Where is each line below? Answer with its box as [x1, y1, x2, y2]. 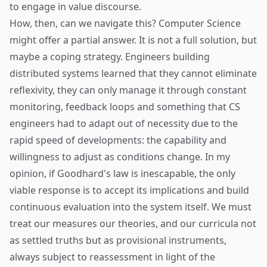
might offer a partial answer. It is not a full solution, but [10, 33, 257, 46]
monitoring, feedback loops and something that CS [10, 100, 240, 113]
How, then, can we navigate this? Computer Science [10, 17, 241, 30]
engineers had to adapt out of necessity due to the [10, 117, 238, 130]
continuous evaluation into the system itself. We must [10, 200, 252, 213]
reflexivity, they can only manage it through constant [10, 83, 247, 97]
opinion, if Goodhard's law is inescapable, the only [10, 167, 235, 180]
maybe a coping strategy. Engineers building [10, 50, 210, 63]
